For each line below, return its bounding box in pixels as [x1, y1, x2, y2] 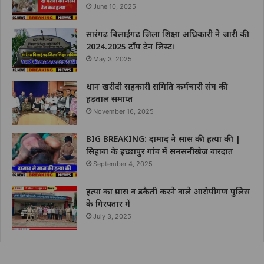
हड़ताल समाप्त [86, 93, 133, 105]
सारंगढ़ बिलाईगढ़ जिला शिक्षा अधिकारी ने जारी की [86, 28, 249, 40]
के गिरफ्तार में [86, 198, 130, 210]
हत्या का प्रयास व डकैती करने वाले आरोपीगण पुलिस [86, 186, 250, 197]
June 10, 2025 [93, 2, 136, 11]
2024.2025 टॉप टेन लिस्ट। [86, 41, 176, 52]
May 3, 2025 [93, 55, 132, 64]
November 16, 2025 [93, 107, 154, 116]
